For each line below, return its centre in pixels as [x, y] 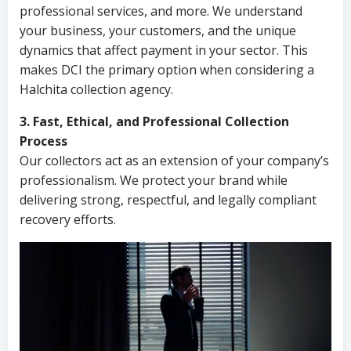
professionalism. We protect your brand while [154, 180]
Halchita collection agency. [96, 89]
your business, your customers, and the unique [158, 31]
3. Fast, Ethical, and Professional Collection [154, 121]
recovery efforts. [68, 219]
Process [43, 141]
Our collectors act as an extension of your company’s [174, 161]
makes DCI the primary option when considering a [167, 70]
